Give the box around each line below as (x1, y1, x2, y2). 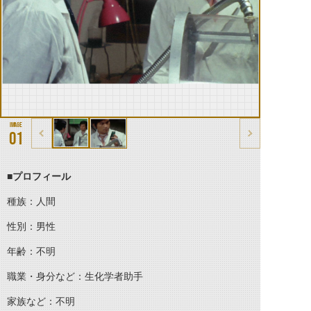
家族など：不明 (7, 296, 75, 307)
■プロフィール (7, 171, 71, 182)
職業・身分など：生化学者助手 (7, 271, 143, 282)
